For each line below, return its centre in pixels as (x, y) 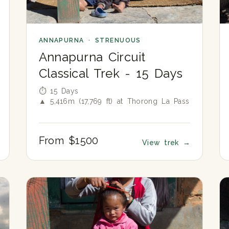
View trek (162, 143)
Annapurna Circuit (92, 57)
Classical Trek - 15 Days (110, 74)
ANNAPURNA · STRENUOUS (90, 41)
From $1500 (68, 141)
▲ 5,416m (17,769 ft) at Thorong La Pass (114, 101)
